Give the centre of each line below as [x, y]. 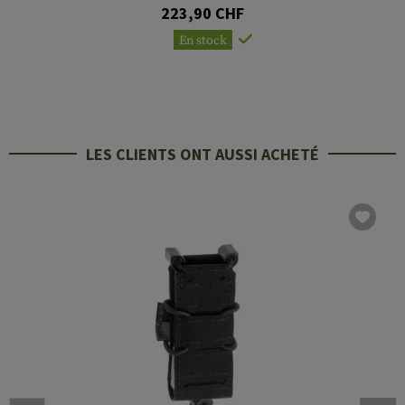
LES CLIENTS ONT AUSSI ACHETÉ [202, 154]
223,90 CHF [202, 13]
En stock [202, 40]
